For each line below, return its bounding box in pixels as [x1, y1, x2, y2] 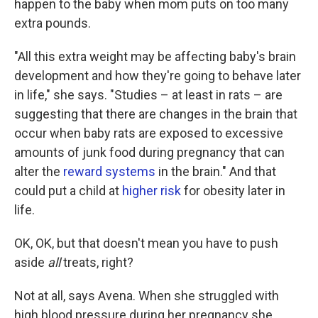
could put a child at [14, 183, 122, 198]
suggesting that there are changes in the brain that [14, 106, 297, 121]
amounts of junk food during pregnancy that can [14, 145, 285, 160]
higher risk [122, 183, 181, 198]
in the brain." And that [155, 164, 276, 179]
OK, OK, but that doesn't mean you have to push [14, 236, 278, 251]
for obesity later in [181, 183, 285, 198]
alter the [14, 164, 63, 179]
